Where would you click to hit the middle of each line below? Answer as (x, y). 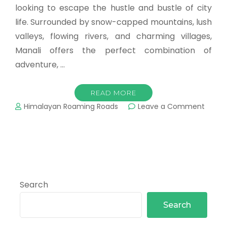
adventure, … (40, 64)
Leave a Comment (172, 106)
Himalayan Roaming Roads (71, 106)
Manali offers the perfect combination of (113, 50)
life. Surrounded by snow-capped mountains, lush (113, 22)
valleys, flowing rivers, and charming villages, (113, 36)
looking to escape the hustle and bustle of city (113, 8)
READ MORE (113, 92)
